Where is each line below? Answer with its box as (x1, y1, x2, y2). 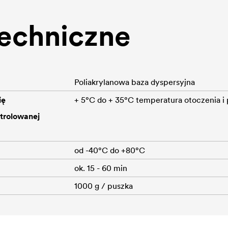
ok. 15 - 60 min (74, 163, 127, 173)
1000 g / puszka (74, 181, 133, 191)
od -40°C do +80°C (74, 145, 145, 155)
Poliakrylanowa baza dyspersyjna (74, 77, 195, 87)
